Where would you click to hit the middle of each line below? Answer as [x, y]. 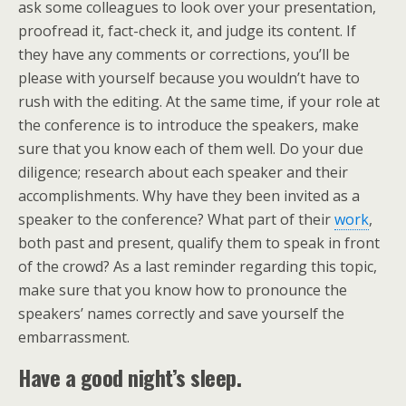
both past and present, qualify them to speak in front [199, 242]
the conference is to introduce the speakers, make [188, 125]
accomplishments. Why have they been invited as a [189, 195]
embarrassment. [74, 337]
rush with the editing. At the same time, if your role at [199, 101]
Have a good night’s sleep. [130, 377]
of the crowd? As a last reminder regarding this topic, [198, 266]
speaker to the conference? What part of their [176, 219]
